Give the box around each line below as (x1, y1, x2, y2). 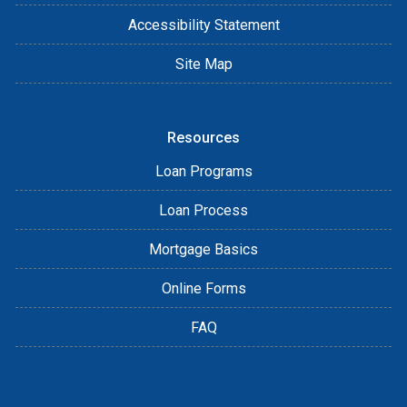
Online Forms (161, 279, 246, 297)
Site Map (174, 55, 233, 73)
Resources (167, 128, 240, 146)
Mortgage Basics (149, 240, 258, 258)
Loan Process (159, 201, 248, 219)
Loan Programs (154, 162, 253, 180)
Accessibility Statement (127, 15, 280, 34)
